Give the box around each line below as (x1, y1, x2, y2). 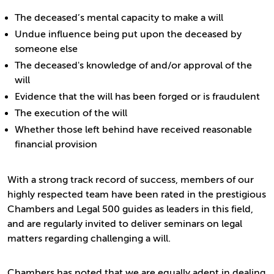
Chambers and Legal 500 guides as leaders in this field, (7, 204, 253, 215)
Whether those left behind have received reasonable (15, 124, 252, 135)
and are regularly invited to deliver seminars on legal (7, 218, 242, 229)
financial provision (15, 139, 97, 150)
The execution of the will (15, 108, 127, 119)
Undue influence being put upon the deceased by (15, 29, 242, 40)
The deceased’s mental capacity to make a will (15, 12, 223, 23)
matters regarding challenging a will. (7, 233, 171, 244)
